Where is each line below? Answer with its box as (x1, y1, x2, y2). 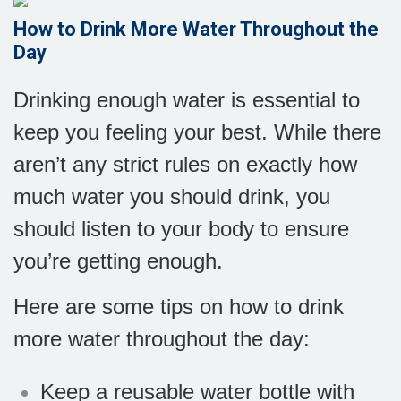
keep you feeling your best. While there (13, 120, 381, 144)
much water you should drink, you (13, 184, 330, 209)
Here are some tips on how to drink (13, 294, 344, 319)
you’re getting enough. (13, 249, 229, 273)
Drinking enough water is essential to (13, 88, 360, 112)
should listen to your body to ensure (13, 217, 349, 241)
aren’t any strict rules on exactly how (13, 152, 357, 176)
